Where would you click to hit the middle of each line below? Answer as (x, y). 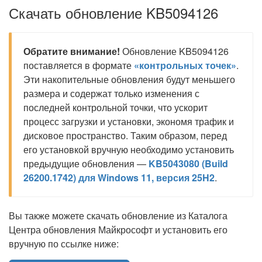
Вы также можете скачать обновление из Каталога (118, 216)
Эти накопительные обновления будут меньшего (129, 79)
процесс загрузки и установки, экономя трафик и (129, 121)
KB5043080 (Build (188, 163)
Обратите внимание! (72, 51)
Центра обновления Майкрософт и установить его (118, 230)
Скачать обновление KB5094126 (113, 13)
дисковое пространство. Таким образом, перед (125, 135)
